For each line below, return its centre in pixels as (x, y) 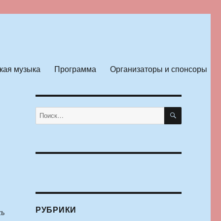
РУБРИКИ (56, 210)
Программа (75, 69)
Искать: (45, 112)
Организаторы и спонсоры (158, 69)
